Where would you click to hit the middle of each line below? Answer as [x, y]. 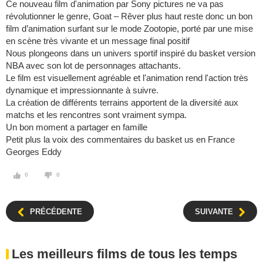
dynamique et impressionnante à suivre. [82, 90]
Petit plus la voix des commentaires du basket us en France [120, 140]
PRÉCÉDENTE [56, 212]
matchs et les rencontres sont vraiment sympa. [96, 115]
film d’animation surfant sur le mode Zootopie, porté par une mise [129, 29]
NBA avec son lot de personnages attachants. [93, 66]
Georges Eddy [34, 152]
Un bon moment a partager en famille [77, 127]
